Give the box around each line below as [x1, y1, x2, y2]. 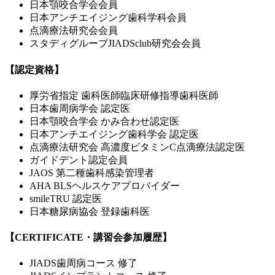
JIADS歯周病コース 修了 [29, 258, 137, 269]
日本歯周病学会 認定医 [29, 103, 130, 114]
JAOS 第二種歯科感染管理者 [29, 167, 154, 178]
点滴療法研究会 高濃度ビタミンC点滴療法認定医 [29, 141, 245, 152]
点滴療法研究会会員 [29, 25, 118, 36]
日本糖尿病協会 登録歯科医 [29, 206, 150, 217]
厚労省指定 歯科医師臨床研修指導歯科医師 [29, 90, 219, 101]
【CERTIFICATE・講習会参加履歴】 [5, 232, 172, 243]
